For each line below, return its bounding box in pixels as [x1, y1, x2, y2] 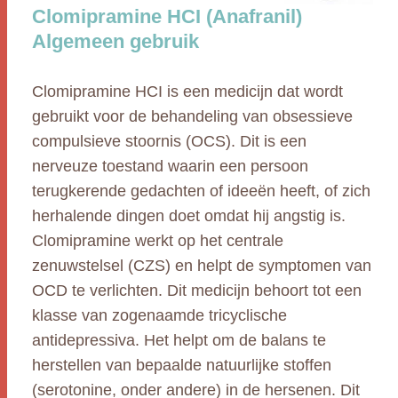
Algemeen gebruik [32, 30, 199, 52]
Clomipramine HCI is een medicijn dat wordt [32, 83, 343, 100]
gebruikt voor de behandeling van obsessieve [32, 107, 353, 125]
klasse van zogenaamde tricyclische [32, 306, 287, 324]
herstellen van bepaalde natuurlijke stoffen [32, 356, 331, 374]
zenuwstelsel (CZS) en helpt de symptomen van [32, 257, 371, 275]
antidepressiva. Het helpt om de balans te [32, 331, 326, 349]
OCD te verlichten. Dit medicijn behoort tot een [32, 282, 362, 299]
